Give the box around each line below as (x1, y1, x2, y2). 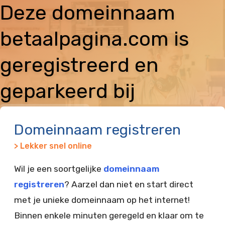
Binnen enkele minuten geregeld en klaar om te (14, 210, 204, 220)
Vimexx (10, 105, 80, 129)
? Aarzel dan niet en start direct (64, 179, 193, 189)
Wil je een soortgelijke (14, 164, 103, 174)
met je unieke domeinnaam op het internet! (14, 195, 190, 205)
